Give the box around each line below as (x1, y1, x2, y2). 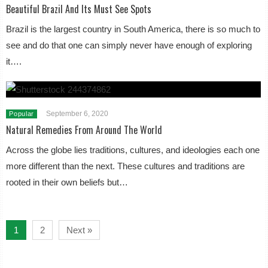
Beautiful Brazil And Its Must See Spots (6, 2, 152, 16)
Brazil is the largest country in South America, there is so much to (6, 24, 261, 34)
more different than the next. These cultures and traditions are (6, 161, 245, 171)
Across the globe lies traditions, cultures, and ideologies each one (6, 145, 260, 155)
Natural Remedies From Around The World (6, 123, 163, 137)
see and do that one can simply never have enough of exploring (6, 40, 252, 50)
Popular (9, 110, 35, 117)
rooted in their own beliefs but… (6, 177, 129, 187)
